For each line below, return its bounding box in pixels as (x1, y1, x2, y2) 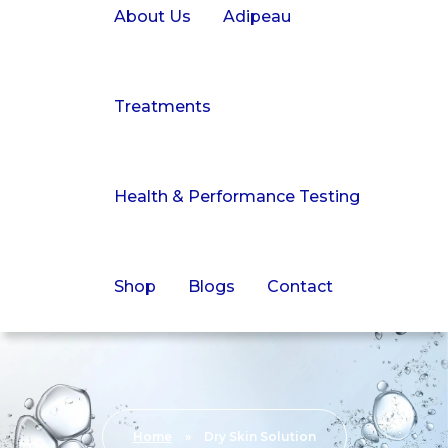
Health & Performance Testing (114, 187, 361, 207)
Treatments (114, 97, 212, 117)
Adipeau (223, 7, 292, 27)
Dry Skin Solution (203, 429, 316, 445)
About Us (114, 7, 192, 27)
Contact (267, 277, 334, 297)
